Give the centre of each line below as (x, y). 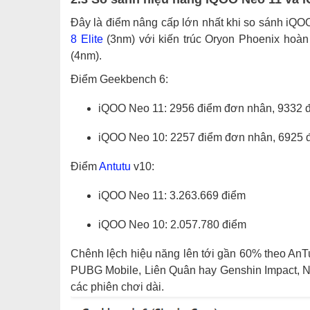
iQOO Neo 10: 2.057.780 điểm (172, 225)
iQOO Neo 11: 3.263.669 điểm (172, 196)
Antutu (115, 167)
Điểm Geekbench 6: (119, 80)
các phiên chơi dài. (117, 287)
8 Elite (87, 39)
